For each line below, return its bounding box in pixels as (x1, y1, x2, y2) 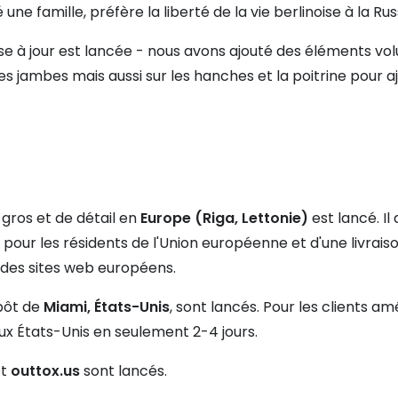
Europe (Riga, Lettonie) (140, 208, 308, 229)
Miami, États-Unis (44, 297, 170, 318)
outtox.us (11, 361, 80, 382)
